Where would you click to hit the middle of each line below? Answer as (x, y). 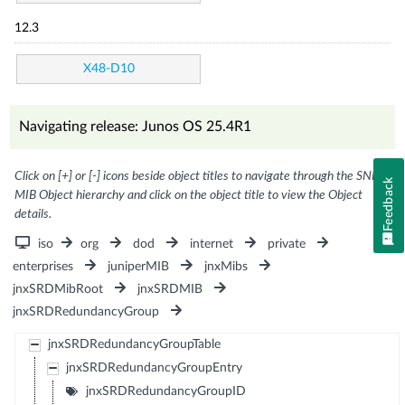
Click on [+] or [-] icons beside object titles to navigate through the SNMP (202, 176)
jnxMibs (226, 266)
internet (211, 244)
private (286, 244)
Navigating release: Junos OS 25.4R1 (136, 126)
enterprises (43, 266)
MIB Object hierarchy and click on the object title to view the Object (189, 195)
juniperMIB (139, 266)
